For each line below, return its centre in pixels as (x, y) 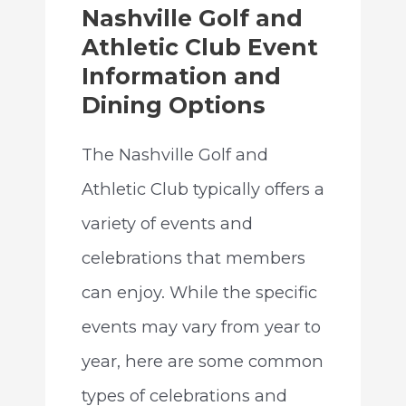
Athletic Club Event (199, 47)
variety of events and (167, 223)
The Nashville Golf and (174, 154)
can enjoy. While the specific (199, 292)
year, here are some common (202, 361)
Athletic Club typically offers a (203, 188)
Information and (181, 76)
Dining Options (173, 105)
